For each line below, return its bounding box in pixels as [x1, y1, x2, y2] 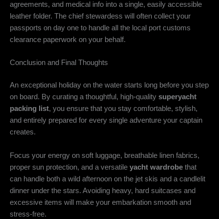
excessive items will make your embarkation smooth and [10, 198, 191, 206]
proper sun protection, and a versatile [10, 163, 130, 171]
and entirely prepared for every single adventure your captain [10, 116, 202, 125]
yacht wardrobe [130, 163, 183, 171]
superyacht [158, 93, 197, 101]
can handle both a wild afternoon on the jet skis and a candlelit [10, 175, 205, 183]
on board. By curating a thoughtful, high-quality [10, 93, 158, 101]
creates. [10, 128, 36, 136]
